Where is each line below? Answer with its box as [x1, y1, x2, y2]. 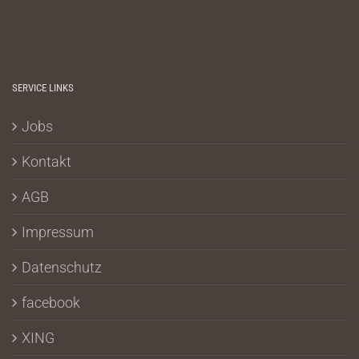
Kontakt [22, 152, 71, 170]
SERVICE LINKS [12, 81, 74, 94]
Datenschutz [22, 258, 102, 276]
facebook [22, 293, 80, 311]
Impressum [22, 223, 94, 240]
